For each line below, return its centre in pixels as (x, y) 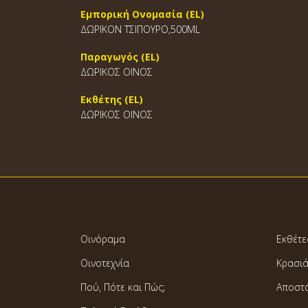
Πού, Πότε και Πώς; (123, 287)
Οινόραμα (103, 239)
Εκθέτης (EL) (112, 99)
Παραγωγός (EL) (120, 57)
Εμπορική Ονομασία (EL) (142, 14)
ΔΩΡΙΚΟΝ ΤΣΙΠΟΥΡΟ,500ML (140, 29)
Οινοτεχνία (105, 263)
